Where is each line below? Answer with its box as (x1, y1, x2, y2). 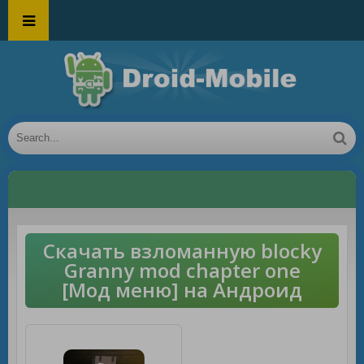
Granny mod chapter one (63, 257, 301, 284)
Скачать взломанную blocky (42, 237, 322, 264)
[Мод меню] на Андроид (62, 276, 302, 303)
